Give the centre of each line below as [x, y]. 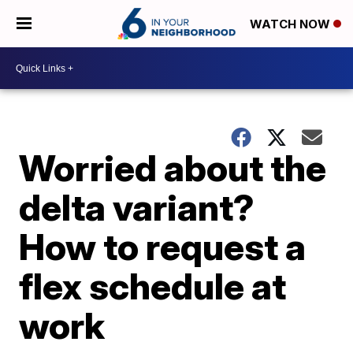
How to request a [163, 247]
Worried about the [173, 168]
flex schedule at [153, 286]
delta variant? [137, 207]
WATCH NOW [292, 24]
